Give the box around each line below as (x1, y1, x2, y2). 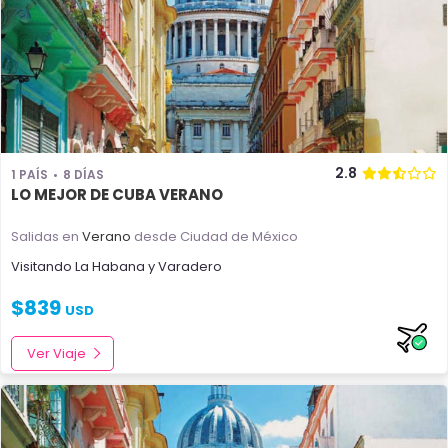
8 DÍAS (63, 166, 104, 183)
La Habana (75, 257, 145, 276)
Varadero (158, 257, 222, 276)
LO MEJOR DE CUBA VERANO (11, 184, 223, 205)
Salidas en (11, 227, 82, 246)
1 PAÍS (11, 166, 48, 183)
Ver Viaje (27, 344, 86, 363)
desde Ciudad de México (131, 227, 298, 246)
